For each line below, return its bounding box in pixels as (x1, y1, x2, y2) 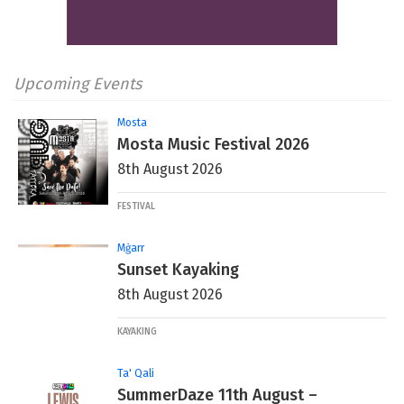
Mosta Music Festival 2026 (117, 133, 309, 154)
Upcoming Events (14, 73, 142, 94)
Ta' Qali (117, 366, 154, 380)
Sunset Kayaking (117, 259, 239, 280)
